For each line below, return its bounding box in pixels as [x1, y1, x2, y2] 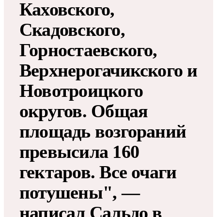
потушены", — [19, 182, 139, 202]
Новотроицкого [19, 80, 143, 101]
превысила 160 [19, 141, 139, 162]
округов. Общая [19, 100, 148, 121]
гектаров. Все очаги [19, 161, 177, 182]
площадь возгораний [19, 121, 186, 141]
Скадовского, [19, 19, 125, 40]
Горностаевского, [19, 39, 157, 60]
